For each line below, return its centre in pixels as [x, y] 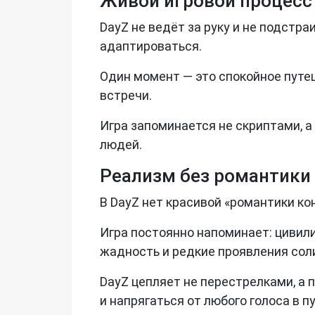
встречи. [126, 95]
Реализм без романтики [205, 175]
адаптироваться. [151, 46]
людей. [121, 144]
